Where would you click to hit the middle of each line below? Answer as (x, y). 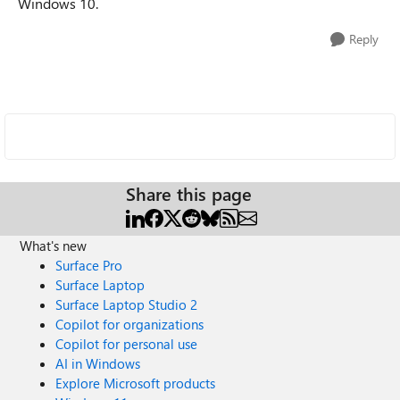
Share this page (189, 193)
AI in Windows (98, 363)
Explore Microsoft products (136, 383)
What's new (54, 246)
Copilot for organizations (130, 324)
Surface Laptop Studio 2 (127, 304)
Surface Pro (89, 265)
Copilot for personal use (127, 344)
